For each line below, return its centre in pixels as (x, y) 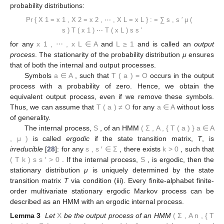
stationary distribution (47, 170)
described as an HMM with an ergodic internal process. (97, 201)
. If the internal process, (101, 159)
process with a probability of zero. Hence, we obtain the (112, 86)
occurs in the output (182, 75)
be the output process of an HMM (117, 216)
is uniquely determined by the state (151, 170)
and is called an (166, 44)
